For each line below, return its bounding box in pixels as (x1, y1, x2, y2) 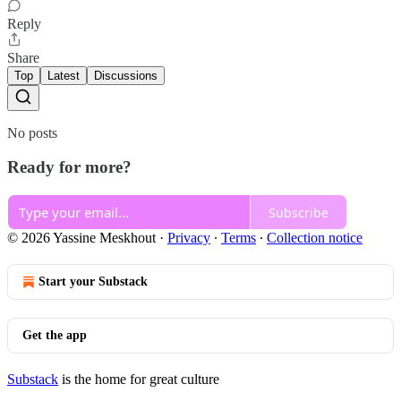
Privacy (167, 230, 210, 246)
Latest (47, 68, 80, 82)
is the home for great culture (58, 371, 219, 388)
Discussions (94, 68, 158, 82)
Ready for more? (7, 158, 132, 177)
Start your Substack (38, 275, 148, 289)
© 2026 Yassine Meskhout (7, 230, 156, 246)
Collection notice (267, 230, 363, 246)
